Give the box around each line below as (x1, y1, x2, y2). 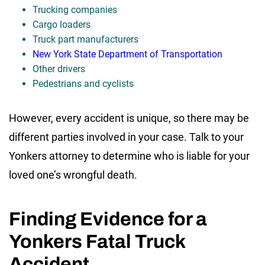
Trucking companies (33, 4, 117, 15)
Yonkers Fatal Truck (9, 231, 185, 252)
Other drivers (33, 63, 85, 75)
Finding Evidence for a (9, 208, 207, 230)
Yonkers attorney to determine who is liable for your (9, 149, 250, 162)
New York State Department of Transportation (33, 48, 222, 60)
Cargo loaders (33, 18, 91, 30)
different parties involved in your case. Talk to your (9, 130, 244, 143)
